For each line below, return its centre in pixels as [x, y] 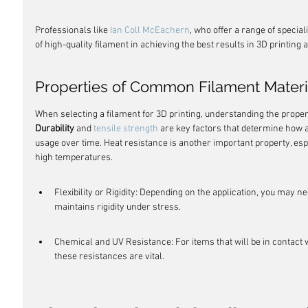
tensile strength [126, 129]
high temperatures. [74, 158]
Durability [55, 129]
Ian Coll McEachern [150, 31]
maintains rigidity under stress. [118, 207]
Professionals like [73, 31]
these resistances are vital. [109, 257]
